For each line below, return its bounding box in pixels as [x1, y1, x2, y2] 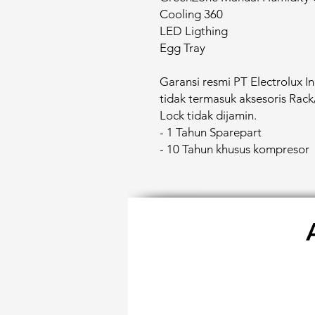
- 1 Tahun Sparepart [160, 125, 262, 139]
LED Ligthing [160, 24, 228, 38]
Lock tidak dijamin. [160, 108, 257, 122]
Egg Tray [160, 41, 205, 55]
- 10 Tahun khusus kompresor [160, 142, 309, 156]
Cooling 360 [160, 7, 223, 21]
